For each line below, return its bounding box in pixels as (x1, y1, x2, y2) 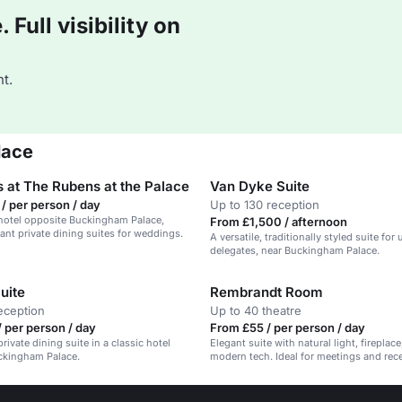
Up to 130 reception (210, 197, 319, 212)
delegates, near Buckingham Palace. (210, 244, 380, 257)
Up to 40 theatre (210, 303, 301, 318)
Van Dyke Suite (210, 178, 310, 195)
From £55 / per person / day (210, 320, 365, 335)
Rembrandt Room (210, 284, 323, 301)
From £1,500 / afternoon (210, 214, 347, 229)
